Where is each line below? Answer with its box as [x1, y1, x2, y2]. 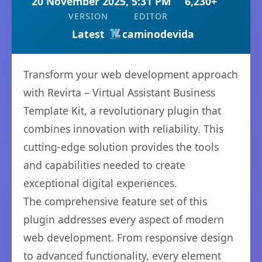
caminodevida [122, 27, 194, 42]
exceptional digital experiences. [23, 176, 177, 191]
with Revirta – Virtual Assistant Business [23, 85, 215, 100]
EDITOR [134, 11, 168, 22]
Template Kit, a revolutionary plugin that [23, 104, 221, 118]
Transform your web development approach [23, 67, 238, 82]
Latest [71, 27, 105, 42]
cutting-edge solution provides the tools [23, 140, 219, 154]
